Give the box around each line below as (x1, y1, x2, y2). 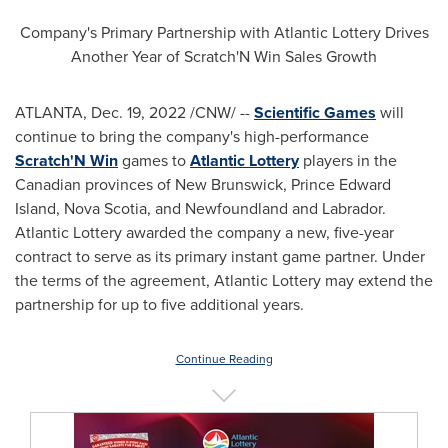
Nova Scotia (64, 197, 147, 220)
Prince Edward (291, 173, 391, 196)
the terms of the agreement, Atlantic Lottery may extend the (15, 269, 433, 292)
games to (118, 149, 190, 172)
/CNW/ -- (186, 101, 254, 124)
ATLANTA (15, 101, 83, 124)
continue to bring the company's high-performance (15, 125, 369, 148)
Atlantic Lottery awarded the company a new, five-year (15, 221, 394, 244)
